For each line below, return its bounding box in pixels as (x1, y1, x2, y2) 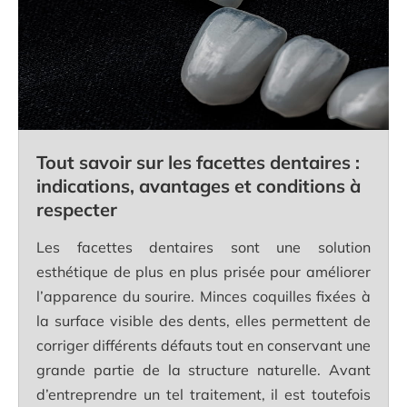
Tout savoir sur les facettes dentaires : (36, 151, 360, 174)
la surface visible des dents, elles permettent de (36, 312, 371, 331)
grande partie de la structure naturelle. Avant (36, 361, 371, 380)
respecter (36, 198, 117, 222)
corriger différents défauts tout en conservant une (36, 336, 371, 355)
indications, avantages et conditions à (36, 174, 361, 198)
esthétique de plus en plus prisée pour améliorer (36, 263, 371, 282)
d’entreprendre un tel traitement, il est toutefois (36, 385, 371, 404)
